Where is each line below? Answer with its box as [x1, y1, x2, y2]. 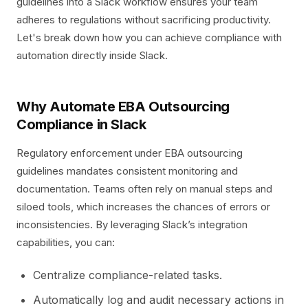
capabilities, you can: [16, 236, 115, 249]
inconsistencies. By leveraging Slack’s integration [16, 218, 247, 231]
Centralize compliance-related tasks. [33, 268, 222, 282]
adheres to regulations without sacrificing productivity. [16, 13, 271, 26]
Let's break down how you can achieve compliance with [16, 31, 282, 44]
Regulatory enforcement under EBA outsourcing [16, 146, 243, 159]
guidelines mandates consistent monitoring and [16, 164, 238, 177]
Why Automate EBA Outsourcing [16, 98, 230, 115]
